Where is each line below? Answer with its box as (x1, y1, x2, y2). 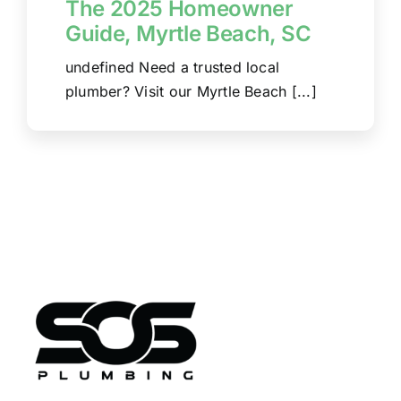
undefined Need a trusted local (64, 57, 280, 76)
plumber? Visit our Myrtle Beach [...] (64, 81, 317, 100)
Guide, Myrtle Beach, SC (64, 20, 311, 47)
